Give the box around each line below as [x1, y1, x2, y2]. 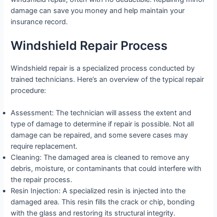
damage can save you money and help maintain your [11, 6, 185, 15]
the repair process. [11, 175, 73, 185]
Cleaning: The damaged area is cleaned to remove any [11, 153, 190, 162]
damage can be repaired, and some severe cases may [11, 131, 188, 140]
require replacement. [11, 142, 78, 151]
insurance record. [11, 17, 68, 27]
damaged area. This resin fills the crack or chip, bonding [11, 198, 195, 207]
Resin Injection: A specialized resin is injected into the [11, 186, 186, 196]
